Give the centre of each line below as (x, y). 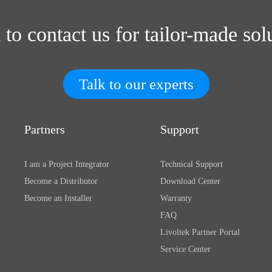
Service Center (185, 249)
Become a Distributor (61, 181)
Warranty (176, 198)
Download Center (190, 181)
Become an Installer (58, 198)
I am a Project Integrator (67, 164)
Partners (45, 129)
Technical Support (192, 164)
